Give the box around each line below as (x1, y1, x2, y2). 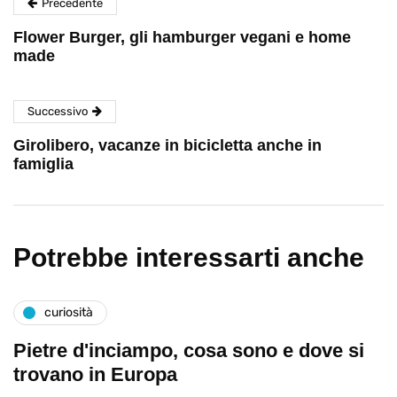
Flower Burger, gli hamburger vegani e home (13, 27, 351, 46)
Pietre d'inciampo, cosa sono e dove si (13, 339, 364, 362)
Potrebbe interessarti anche (13, 242, 364, 272)
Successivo (27, 104, 88, 118)
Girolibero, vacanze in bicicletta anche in (13, 136, 322, 154)
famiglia (13, 154, 74, 173)
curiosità (44, 305, 93, 321)
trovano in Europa (13, 362, 177, 385)
